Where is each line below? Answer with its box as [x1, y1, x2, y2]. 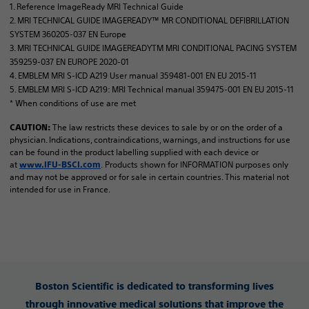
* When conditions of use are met [10, 97, 136, 110]
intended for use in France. [10, 183, 110, 196]
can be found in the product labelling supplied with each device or [10, 146, 259, 159]
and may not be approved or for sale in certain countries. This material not [10, 171, 289, 183]
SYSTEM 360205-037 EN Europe [10, 28, 126, 41]
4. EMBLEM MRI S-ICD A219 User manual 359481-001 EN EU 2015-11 [10, 70, 257, 82]
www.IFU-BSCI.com [19, 160, 101, 170]
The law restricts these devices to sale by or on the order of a [52, 121, 283, 134]
